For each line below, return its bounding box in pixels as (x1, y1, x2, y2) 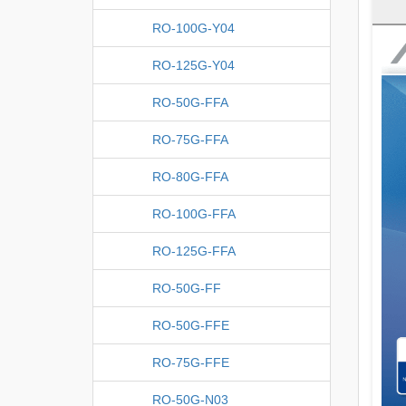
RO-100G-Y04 (152, 20, 235, 35)
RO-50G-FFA (152, 94, 228, 110)
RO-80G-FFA (152, 169, 228, 184)
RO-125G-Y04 (152, 57, 235, 72)
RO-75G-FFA (152, 131, 228, 147)
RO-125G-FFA (152, 243, 236, 258)
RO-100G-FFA (152, 206, 236, 221)
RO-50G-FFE (152, 317, 229, 333)
